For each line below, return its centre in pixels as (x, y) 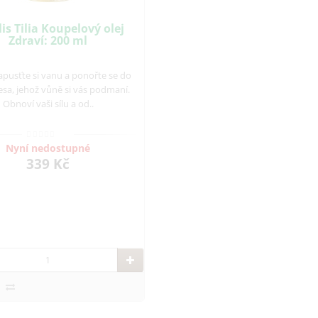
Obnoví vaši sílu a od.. (48, 103)
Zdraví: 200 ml (48, 40)
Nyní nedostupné (48, 148)
